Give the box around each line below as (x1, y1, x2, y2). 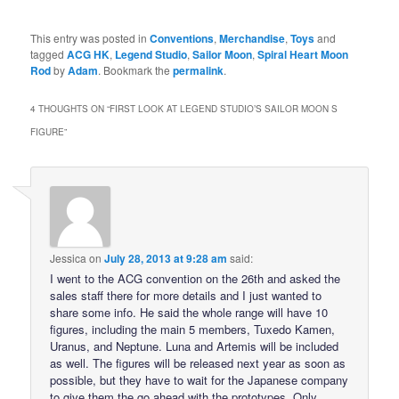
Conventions (150, 29, 215, 46)
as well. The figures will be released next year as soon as (50, 354, 346, 371)
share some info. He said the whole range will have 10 (50, 303, 329, 321)
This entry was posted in (30, 29, 151, 45)
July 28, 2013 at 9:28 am (104, 249, 228, 266)
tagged (30, 45, 68, 61)
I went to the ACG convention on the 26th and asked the (50, 269, 341, 287)
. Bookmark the (98, 61, 174, 77)
